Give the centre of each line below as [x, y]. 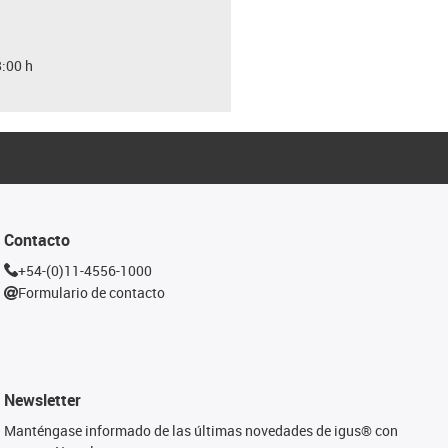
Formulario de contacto [92, 292]
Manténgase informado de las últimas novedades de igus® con [201, 430]
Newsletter [43, 399]
